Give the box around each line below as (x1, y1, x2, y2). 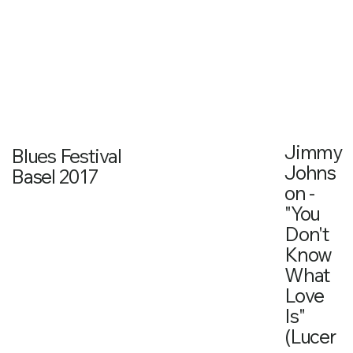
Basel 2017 (10, 164, 98, 189)
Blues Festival (10, 143, 121, 169)
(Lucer (284, 324, 336, 349)
